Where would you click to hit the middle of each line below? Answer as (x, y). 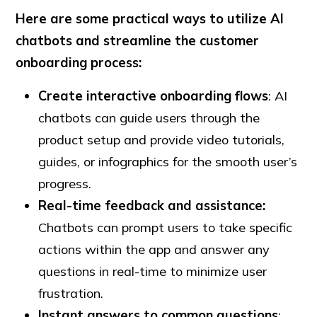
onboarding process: (79, 63)
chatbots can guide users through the (149, 118)
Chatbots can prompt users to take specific (166, 228)
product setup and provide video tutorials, (162, 140)
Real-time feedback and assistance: (152, 206)
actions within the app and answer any (154, 250)
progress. (67, 184)
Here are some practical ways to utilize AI (150, 19)
